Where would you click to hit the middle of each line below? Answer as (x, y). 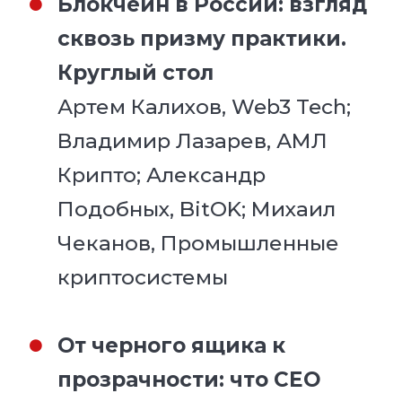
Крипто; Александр (162, 175)
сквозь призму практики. (202, 38)
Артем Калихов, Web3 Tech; (205, 106)
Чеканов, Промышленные (199, 243)
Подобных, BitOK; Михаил (197, 209)
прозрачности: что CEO (190, 379)
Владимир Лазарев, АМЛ (193, 140)
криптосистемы (143, 277)
